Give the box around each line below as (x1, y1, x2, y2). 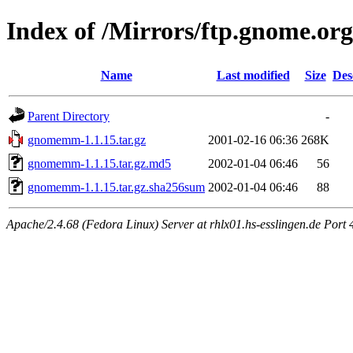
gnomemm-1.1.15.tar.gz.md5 (28, 156, 171, 170)
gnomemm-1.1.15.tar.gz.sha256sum (28, 180, 205, 194)
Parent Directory (28, 109, 110, 123)
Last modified (216, 68, 290, 82)
